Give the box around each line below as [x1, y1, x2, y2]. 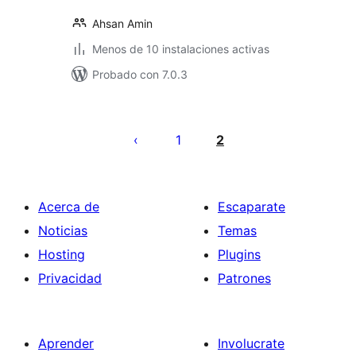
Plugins [218, 246, 261, 262]
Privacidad [38, 270, 102, 286]
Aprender [38, 335, 94, 351]
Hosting [38, 246, 85, 262]
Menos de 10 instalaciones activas [92, 42, 269, 56]
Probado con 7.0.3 [92, 68, 188, 81]
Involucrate [218, 335, 284, 351]
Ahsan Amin [92, 17, 153, 30]
